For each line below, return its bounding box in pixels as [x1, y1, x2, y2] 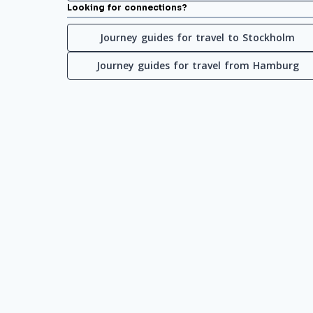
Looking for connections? [67, 2, 187, 13]
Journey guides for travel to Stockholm [100, 31, 296, 44]
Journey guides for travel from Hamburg [96, 59, 299, 72]
